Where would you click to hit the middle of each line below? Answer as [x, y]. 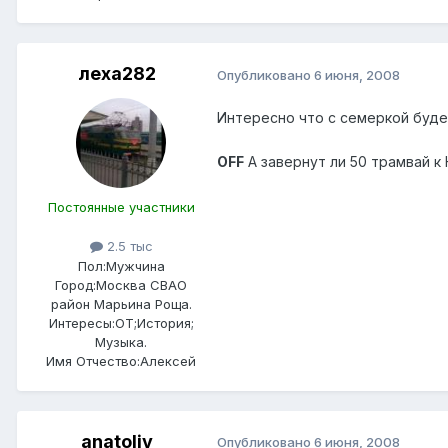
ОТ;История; [154, 322]
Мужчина [135, 265]
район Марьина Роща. [121, 303]
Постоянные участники [121, 207]
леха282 [117, 74]
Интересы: [81, 322]
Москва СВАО [141, 284]
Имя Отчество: [93, 360]
